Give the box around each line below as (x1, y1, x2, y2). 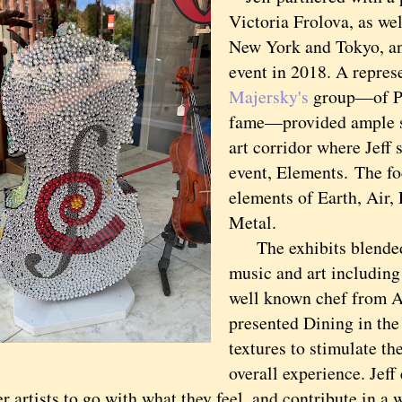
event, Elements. (228, 160, 354, 184)
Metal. (228, 210, 276, 234)
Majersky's (228, 84, 309, 109)
